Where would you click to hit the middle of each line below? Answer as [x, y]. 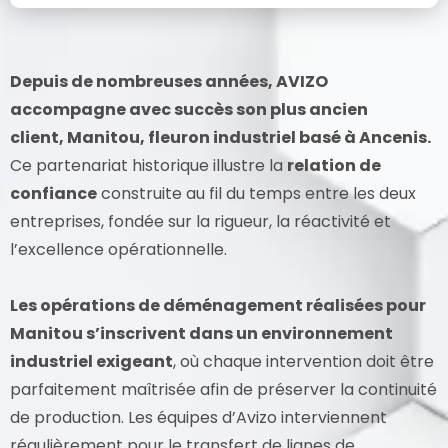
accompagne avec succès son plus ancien [189, 109]
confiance [53, 193]
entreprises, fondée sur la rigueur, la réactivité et [200, 221]
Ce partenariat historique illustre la [148, 165]
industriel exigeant [91, 361]
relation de [334, 165]
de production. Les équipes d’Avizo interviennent [198, 417]
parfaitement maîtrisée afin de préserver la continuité [223, 389]
